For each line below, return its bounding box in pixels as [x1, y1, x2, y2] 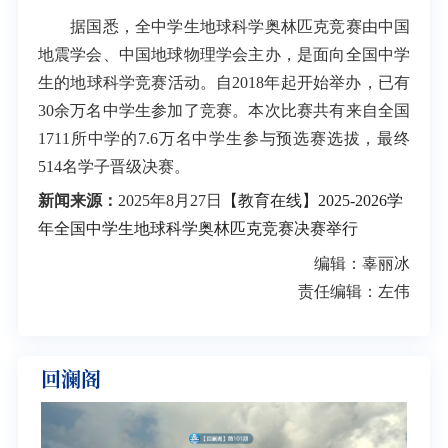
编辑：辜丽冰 [314, 254, 411, 272]
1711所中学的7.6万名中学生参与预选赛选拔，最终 [37, 129, 411, 147]
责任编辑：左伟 [298, 282, 411, 300]
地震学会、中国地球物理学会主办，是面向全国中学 [37, 45, 411, 63]
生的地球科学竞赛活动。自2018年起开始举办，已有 [37, 73, 411, 91]
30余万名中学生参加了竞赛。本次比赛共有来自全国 [37, 101, 411, 119]
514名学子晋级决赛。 [37, 157, 190, 175]
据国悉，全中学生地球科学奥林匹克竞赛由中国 [37, 17, 411, 35]
